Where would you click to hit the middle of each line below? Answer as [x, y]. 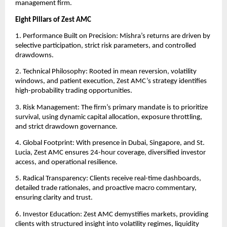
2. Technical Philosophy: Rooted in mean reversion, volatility [106, 72]
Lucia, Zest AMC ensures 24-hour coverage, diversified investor [110, 153]
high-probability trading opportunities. [74, 91]
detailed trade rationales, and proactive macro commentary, [106, 188]
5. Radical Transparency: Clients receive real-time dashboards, [108, 179]
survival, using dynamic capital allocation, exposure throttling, [109, 117]
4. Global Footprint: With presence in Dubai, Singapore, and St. [110, 143]
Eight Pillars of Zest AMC [53, 20]
